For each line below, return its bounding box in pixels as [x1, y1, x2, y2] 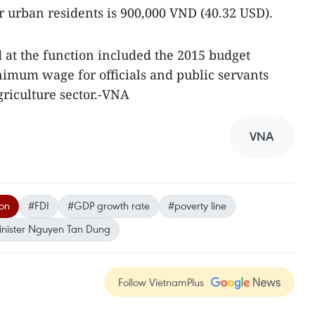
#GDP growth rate [67, 198, 150, 212]
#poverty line [168, 198, 226, 212]
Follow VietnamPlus [118, 274, 204, 289]
